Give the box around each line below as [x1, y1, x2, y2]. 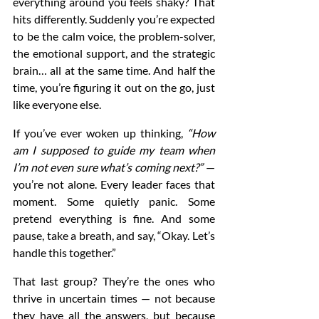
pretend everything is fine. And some [13, 211, 215, 225]
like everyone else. [13, 98, 101, 111]
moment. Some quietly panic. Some [13, 194, 215, 208]
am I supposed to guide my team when [13, 143, 215, 157]
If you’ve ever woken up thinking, [13, 126, 187, 140]
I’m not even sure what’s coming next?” [13, 160, 204, 174]
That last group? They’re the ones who [13, 274, 215, 288]
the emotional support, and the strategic [13, 46, 215, 60]
